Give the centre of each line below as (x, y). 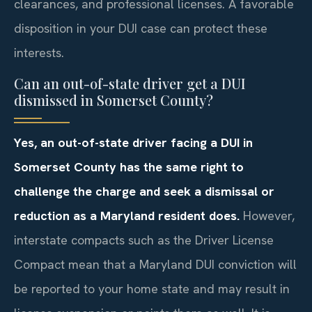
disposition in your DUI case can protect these (141, 29)
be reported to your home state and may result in (152, 288)
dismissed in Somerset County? (114, 100)
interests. (39, 53)
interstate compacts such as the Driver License (144, 240)
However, (267, 215)
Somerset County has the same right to (129, 166)
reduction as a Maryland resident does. (127, 215)
